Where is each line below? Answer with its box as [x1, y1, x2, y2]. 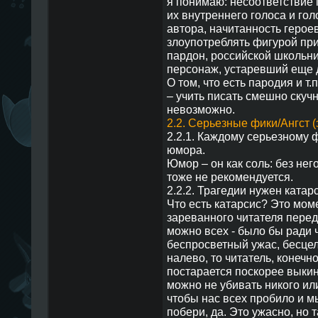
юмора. [166, 143, 205, 156]
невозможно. [166, 103, 235, 116]
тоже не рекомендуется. [166, 170, 293, 183]
